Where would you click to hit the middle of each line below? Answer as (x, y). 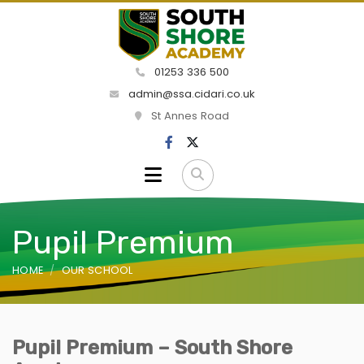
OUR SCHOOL (97, 270)
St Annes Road (188, 116)
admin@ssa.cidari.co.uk (190, 94)
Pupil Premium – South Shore (152, 347)
